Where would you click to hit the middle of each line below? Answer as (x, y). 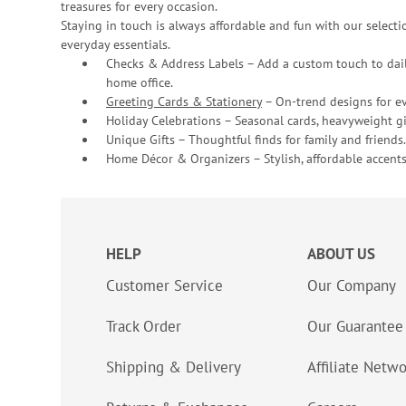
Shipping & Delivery (174, 367)
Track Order (144, 326)
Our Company (352, 285)
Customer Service (164, 285)
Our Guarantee (355, 326)
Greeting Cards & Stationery (184, 101)
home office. (140, 82)
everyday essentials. (116, 44)
